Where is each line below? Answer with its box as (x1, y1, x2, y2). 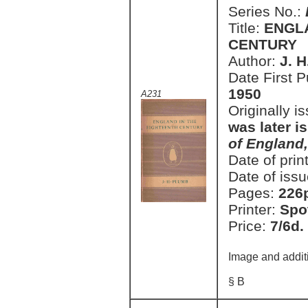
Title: (228, 20, 264, 36)
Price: (228, 218, 270, 234)
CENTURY (228, 36, 297, 52)
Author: (228, 53, 280, 69)
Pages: (228, 185, 278, 201)
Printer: (228, 201, 280, 217)
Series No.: (228, 3, 305, 19)
